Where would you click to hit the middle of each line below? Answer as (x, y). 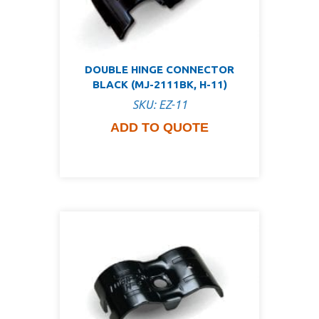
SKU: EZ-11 (159, 105)
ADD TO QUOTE (159, 128)
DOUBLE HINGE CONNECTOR (159, 69)
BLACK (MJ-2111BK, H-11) (159, 84)
